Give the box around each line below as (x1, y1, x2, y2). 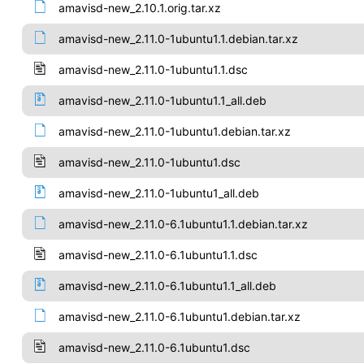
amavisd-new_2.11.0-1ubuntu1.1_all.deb (58, 93, 266, 107)
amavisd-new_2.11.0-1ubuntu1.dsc (58, 155, 240, 169)
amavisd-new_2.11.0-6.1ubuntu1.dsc (58, 340, 250, 354)
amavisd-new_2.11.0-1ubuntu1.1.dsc (58, 63, 248, 76)
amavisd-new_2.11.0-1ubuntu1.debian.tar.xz (58, 124, 291, 138)
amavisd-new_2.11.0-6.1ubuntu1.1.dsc (58, 248, 258, 262)
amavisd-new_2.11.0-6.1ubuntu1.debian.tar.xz (58, 310, 301, 323)
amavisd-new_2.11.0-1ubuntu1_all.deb (58, 186, 259, 200)
